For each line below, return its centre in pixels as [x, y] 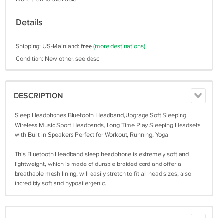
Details [29, 23]
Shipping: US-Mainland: [48, 46]
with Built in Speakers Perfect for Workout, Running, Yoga [91, 135]
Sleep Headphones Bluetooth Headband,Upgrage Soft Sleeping [100, 115]
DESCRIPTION [38, 96]
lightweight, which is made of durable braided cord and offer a [98, 164]
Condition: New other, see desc [57, 59]
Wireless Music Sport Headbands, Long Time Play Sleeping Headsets [108, 125]
